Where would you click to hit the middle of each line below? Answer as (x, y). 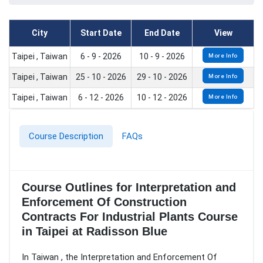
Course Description (66, 136)
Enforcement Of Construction (104, 202)
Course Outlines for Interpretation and (129, 188)
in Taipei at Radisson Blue (95, 232)
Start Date (101, 33)
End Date (162, 33)
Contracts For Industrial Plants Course (130, 217)
